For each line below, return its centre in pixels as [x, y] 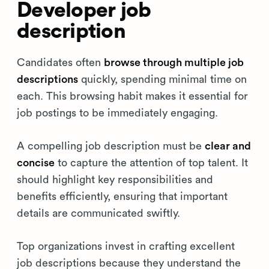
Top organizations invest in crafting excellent [126, 246]
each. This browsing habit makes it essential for [132, 96]
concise [36, 163]
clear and [228, 146]
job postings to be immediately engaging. [117, 113]
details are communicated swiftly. [98, 213]
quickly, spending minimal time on [162, 79]
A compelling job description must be [111, 146]
